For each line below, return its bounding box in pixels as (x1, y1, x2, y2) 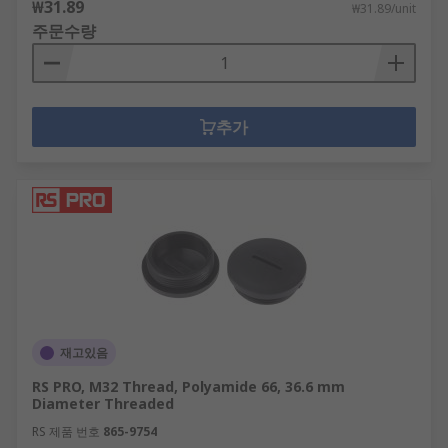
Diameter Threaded (32, 394, 174, 413)
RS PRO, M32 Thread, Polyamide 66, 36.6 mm (32, 377, 345, 396)
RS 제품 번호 (32, 423, 100, 440)
